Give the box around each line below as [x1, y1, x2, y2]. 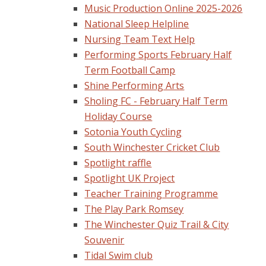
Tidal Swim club [84, 248, 153, 262]
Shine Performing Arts [84, 78, 185, 92]
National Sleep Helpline [84, 17, 189, 30]
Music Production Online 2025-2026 [84, 1, 243, 15]
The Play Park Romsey [84, 202, 184, 216]
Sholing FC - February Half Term [84, 94, 228, 107]
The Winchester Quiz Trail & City [84, 217, 229, 231]
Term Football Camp [84, 63, 176, 77]
